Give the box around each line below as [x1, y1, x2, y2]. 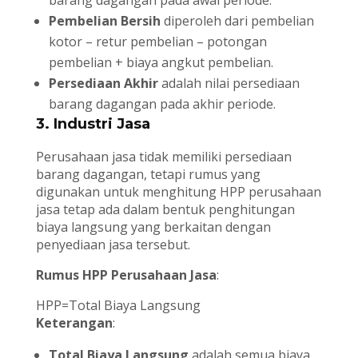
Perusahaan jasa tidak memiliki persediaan [35, 148, 292, 166]
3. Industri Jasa [35, 115, 150, 133]
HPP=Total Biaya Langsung [35, 296, 201, 315]
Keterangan [35, 314, 113, 332]
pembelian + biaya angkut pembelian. [48, 54, 273, 72]
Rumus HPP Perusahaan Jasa [35, 266, 217, 284]
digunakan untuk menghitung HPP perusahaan [35, 183, 321, 201]
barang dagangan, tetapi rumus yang [35, 165, 261, 184]
